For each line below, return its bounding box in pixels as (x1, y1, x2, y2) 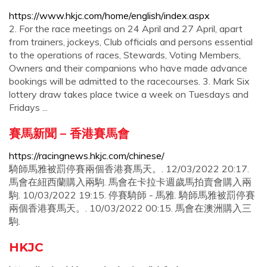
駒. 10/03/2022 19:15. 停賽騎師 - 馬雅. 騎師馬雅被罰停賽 (9, 189, 255, 201)
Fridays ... (9, 101, 48, 113)
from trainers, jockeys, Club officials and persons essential (9, 36, 253, 48)
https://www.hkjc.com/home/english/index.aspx (9, 10, 210, 21)
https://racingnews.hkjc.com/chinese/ (9, 150, 164, 162)
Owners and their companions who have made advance (9, 62, 247, 74)
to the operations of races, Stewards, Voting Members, (9, 49, 241, 61)
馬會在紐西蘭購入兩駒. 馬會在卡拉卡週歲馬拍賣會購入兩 (9, 176, 252, 188)
